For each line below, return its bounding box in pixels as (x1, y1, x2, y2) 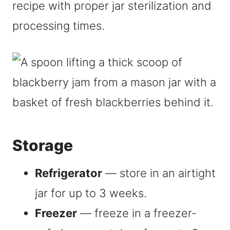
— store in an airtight (102, 166, 216, 180)
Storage (12, 136, 73, 155)
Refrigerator (35, 166, 102, 180)
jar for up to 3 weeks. (35, 186, 147, 200)
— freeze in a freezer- (77, 206, 197, 220)
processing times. (12, 19, 105, 33)
